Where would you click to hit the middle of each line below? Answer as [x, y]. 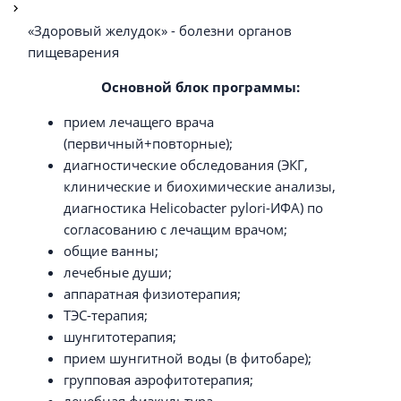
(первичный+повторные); [148, 143]
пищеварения [73, 51]
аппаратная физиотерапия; [152, 293]
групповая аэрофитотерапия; [158, 379]
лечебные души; [117, 272]
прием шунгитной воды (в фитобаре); [187, 358]
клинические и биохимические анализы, [199, 186]
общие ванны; [111, 250]
